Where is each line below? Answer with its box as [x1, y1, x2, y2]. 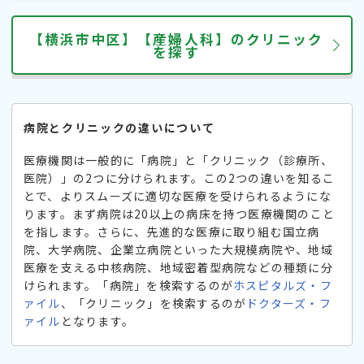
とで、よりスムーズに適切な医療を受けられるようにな [24, 188, 331, 205]
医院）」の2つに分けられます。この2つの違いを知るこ [24, 170, 336, 187]
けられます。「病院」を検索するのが [24, 277, 233, 294]
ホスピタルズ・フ [233, 277, 332, 294]
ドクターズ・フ [246, 295, 331, 312]
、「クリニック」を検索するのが [60, 295, 247, 312]
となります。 [60, 313, 135, 330]
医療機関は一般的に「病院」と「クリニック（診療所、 [24, 152, 333, 169]
